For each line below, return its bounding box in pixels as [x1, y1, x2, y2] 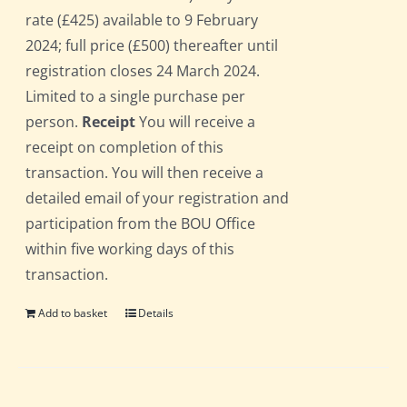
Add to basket [38, 305, 108, 322]
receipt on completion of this [25, 137, 224, 158]
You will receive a [135, 112, 256, 133]
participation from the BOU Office [25, 213, 256, 234]
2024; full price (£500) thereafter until [25, 35, 279, 56]
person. [25, 112, 83, 133]
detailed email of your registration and [25, 188, 290, 209]
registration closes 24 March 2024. [25, 61, 261, 82]
